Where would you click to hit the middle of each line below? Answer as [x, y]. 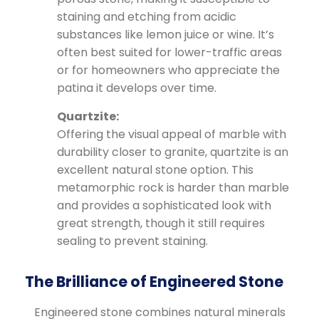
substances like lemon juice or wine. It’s [166, 35]
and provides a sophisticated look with [164, 206]
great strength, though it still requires [161, 224]
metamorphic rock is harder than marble [173, 188]
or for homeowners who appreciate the [168, 70]
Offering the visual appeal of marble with [172, 135]
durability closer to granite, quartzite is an [173, 152]
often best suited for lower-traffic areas [169, 53]
